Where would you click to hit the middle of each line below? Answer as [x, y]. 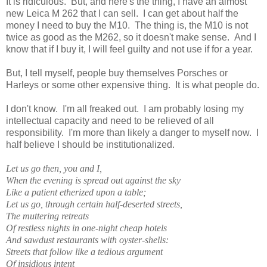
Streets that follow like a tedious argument [84, 252]
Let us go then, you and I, [54, 168]
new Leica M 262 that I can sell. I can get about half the [122, 13]
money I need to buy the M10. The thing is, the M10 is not [127, 25]
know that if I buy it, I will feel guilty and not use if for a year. [129, 49]
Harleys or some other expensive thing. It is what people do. [133, 85]
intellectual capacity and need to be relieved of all [110, 120]
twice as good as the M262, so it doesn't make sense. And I [131, 37]
